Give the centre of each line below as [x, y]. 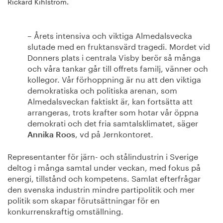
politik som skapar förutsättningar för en [84, 199]
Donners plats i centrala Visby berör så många [114, 56]
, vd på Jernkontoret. [114, 133]
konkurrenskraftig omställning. [65, 210]
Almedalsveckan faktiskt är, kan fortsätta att [110, 100]
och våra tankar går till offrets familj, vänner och [118, 67]
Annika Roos [51, 135]
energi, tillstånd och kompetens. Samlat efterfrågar [104, 177]
